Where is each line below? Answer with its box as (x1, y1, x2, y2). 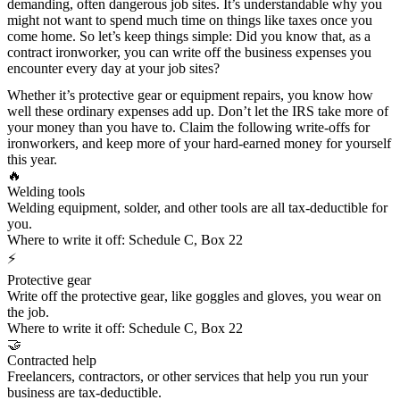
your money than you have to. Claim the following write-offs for (7, 119, 370, 135)
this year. (7, 151, 57, 167)
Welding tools (7, 183, 85, 199)
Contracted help (7, 352, 96, 368)
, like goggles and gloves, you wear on (164, 287, 381, 304)
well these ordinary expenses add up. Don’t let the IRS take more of (7, 103, 388, 119)
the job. (7, 304, 49, 320)
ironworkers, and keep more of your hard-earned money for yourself (7, 135, 391, 151)
